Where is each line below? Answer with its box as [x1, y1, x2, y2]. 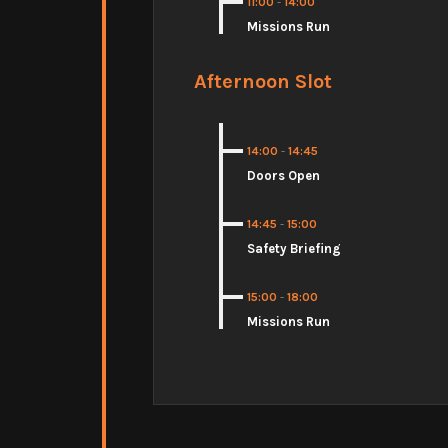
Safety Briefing [247, 240, 341, 256]
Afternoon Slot [194, 68, 332, 93]
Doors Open [247, 167, 320, 183]
